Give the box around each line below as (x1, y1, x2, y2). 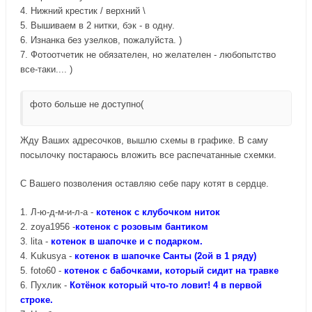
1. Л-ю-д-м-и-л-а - (20, 206, 96, 217)
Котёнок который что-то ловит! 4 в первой (70, 279, 262, 290)
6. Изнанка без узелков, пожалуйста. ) (20, 34, 182, 45)
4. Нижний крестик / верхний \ (20, 5, 146, 16)
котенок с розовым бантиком (75, 221, 208, 232)
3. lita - (20, 235, 51, 247)
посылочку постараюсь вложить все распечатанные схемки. (20, 149, 276, 160)
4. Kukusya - (20, 250, 75, 261)
